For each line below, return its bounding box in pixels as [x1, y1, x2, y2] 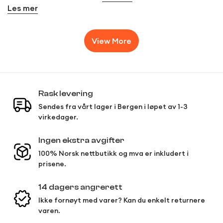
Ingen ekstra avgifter [38, 136, 124, 145]
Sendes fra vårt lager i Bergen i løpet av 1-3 [38, 102, 188, 111]
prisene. [38, 159, 66, 169]
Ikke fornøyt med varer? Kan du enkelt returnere [38, 196, 205, 205]
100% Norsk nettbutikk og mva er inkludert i [38, 149, 189, 158]
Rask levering [38, 89, 93, 99]
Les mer [7, 3, 38, 13]
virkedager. [38, 112, 78, 122]
